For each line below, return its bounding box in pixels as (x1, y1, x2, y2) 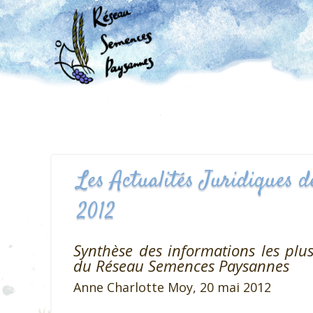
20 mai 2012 (200, 279, 271, 296)
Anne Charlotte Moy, (73, 279, 200, 296)
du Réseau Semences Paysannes (73, 255, 289, 276)
